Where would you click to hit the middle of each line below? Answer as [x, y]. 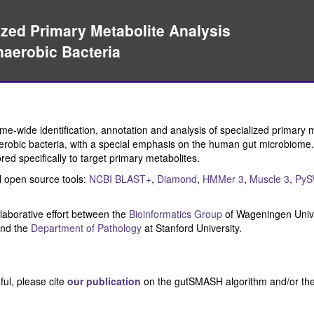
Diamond [177, 178]
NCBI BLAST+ [120, 178]
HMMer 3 [223, 178]
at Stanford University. [192, 227]
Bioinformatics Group [176, 213]
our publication [104, 281]
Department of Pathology [86, 227]
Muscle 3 [269, 178]
